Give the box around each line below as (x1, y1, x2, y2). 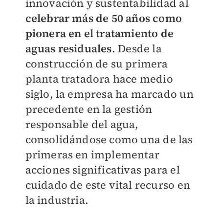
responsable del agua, (25, 117, 139, 131)
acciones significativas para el (25, 162, 180, 177)
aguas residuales (25, 41, 112, 56)
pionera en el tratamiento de (25, 26, 174, 41)
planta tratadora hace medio (25, 71, 173, 86)
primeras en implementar (25, 147, 160, 162)
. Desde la (111, 41, 162, 56)
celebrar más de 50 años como (25, 11, 182, 25)
